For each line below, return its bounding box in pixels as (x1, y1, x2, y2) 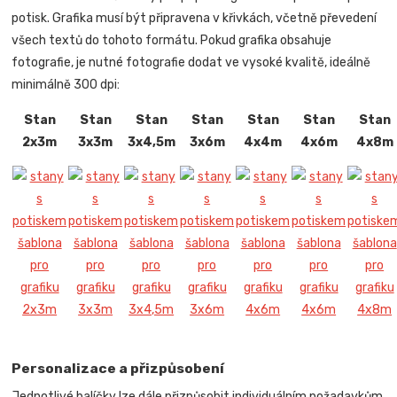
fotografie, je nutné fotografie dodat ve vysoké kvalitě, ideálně (12, 55, 371, 71)
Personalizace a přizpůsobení (12, 360, 225, 378)
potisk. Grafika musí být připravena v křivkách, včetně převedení (12, 11, 378, 27)
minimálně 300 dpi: (12, 77, 121, 93)
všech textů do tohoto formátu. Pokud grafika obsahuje (12, 33, 332, 49)
